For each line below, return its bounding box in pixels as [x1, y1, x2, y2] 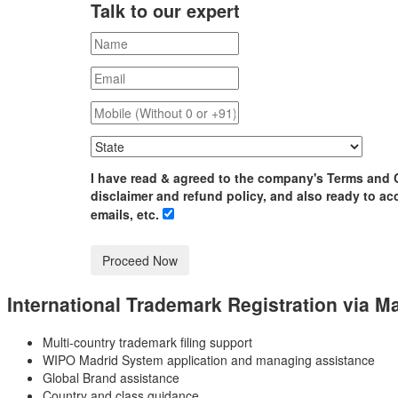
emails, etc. [91, 205, 163, 224]
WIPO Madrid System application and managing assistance [43, 350, 375, 369]
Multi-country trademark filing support [43, 332, 252, 351]
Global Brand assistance [43, 368, 179, 386]
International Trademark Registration [7, 291, 343, 318]
